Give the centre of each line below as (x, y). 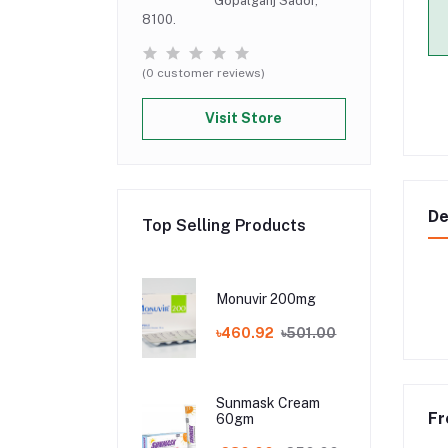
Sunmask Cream (268, 403)
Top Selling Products (224, 225)
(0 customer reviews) (203, 72)
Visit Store (244, 118)
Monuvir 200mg (266, 299)
